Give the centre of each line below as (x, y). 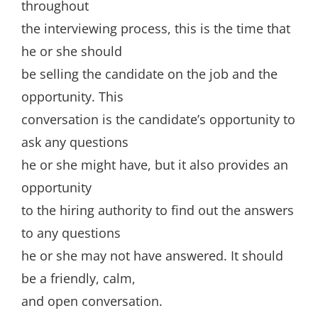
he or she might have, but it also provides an (155, 165)
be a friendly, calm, (78, 278)
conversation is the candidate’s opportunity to (158, 119)
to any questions (71, 233)
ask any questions (75, 142)
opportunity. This (72, 97)
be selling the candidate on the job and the (149, 74)
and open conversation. (92, 301)
